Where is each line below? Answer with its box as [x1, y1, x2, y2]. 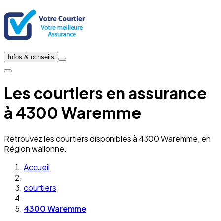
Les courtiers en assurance [4, 83, 207, 103]
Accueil [24, 161, 50, 172]
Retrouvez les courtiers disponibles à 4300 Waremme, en [4, 133, 211, 144]
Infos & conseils [8, 53, 54, 61]
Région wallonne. [4, 143, 67, 154]
